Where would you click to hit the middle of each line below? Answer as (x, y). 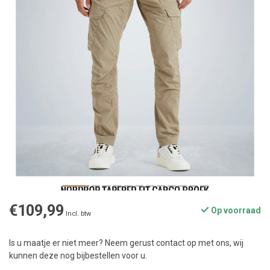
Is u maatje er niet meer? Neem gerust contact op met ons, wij (126, 243)
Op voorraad (235, 211)
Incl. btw (78, 214)
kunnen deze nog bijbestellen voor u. (78, 256)
